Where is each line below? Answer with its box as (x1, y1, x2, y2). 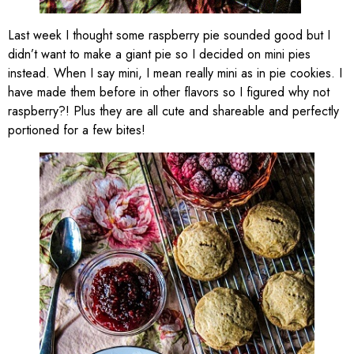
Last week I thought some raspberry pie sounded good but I (8, 26, 330, 45)
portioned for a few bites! (8, 121, 145, 140)
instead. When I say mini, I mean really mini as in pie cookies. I (8, 64, 342, 83)
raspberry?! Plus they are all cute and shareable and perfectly (8, 102, 339, 121)
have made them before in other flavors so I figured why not (8, 83, 330, 102)
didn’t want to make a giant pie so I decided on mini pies (8, 45, 311, 64)
